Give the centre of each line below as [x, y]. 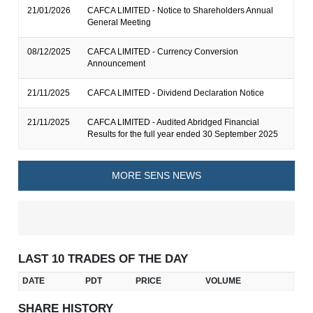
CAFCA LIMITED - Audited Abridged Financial [174, 123]
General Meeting [119, 23]
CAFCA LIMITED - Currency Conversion [163, 52]
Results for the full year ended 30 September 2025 [183, 134]
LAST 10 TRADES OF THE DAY [103, 259]
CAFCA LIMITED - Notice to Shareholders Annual [181, 11]
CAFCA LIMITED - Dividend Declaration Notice [176, 93]
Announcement [117, 64]
